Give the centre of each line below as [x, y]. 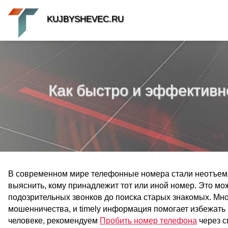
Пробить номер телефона [148, 221]
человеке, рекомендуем [54, 221]
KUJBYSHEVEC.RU [85, 19]
